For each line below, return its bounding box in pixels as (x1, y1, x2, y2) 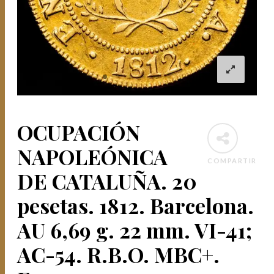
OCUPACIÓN (17, 117, 141, 146)
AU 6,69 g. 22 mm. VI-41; (17, 215, 253, 244)
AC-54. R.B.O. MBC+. (17, 240, 220, 268)
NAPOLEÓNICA (17, 142, 168, 171)
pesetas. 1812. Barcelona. (17, 191, 254, 220)
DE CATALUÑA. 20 (17, 166, 198, 195)
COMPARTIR (207, 156, 257, 165)
